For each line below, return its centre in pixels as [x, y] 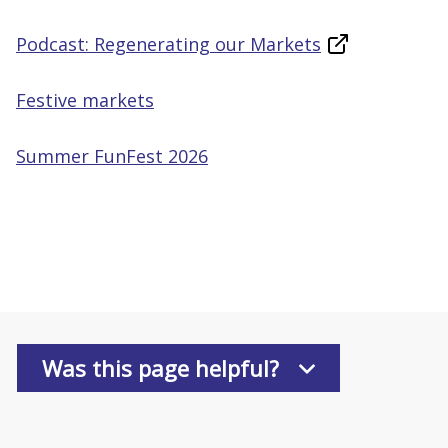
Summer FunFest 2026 [112, 156]
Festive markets [85, 100]
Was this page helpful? [160, 368]
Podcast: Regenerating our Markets [168, 44]
